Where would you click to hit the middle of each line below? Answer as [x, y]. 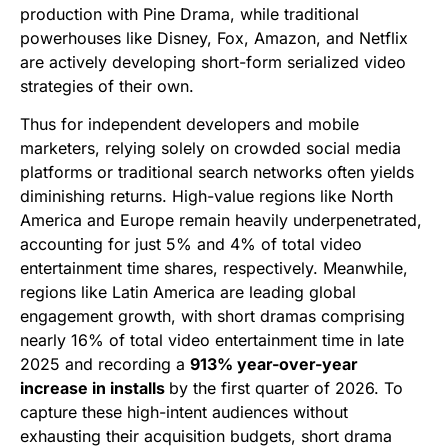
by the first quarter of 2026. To [286, 388]
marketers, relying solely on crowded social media [210, 148]
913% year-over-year [274, 364]
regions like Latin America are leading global [188, 292]
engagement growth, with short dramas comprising [212, 316]
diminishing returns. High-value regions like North [206, 196]
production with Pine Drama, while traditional [189, 14]
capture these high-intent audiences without [184, 412]
